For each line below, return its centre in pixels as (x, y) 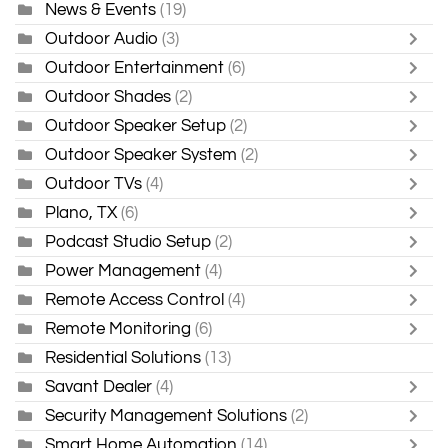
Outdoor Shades (108, 96)
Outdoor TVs (95, 183)
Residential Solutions (123, 357)
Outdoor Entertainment (134, 67)
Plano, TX (81, 212)
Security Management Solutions (166, 415)
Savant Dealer (98, 386)
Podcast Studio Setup (128, 241)
